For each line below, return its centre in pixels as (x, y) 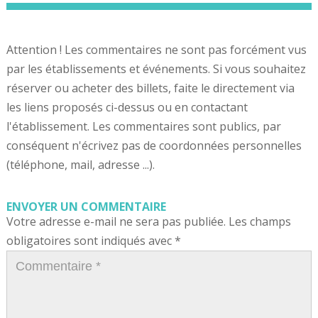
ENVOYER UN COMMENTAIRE (86, 207)
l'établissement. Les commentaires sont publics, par (143, 127)
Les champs (259, 222)
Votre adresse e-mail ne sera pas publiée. (116, 222)
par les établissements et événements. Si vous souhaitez (156, 69)
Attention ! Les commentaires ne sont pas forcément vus (156, 50)
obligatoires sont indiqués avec (90, 241)
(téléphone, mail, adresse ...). (80, 165)
